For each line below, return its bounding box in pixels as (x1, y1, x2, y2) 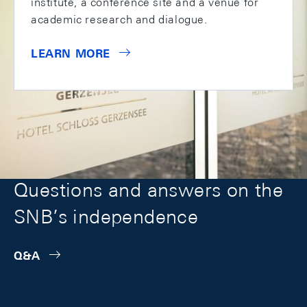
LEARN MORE (31, 47, 110, 60)
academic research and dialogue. (31, 12, 208, 26)
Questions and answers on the (14, 178, 284, 201)
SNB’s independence (14, 205, 199, 228)
